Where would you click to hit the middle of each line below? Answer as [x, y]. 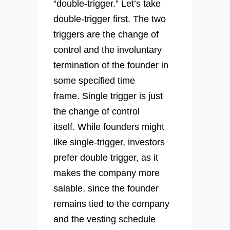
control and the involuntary [108, 50]
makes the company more [107, 173]
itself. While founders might [109, 127]
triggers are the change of [106, 35]
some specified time [94, 81]
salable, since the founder [106, 189]
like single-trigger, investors [109, 142]
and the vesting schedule [104, 219]
